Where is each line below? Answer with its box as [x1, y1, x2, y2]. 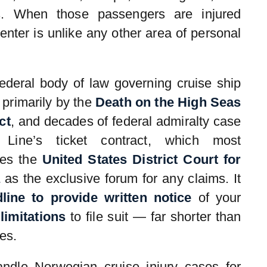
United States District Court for [42, 152, 241, 167]
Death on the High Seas [95, 95, 241, 110]
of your [191, 190, 241, 206]
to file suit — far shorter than [66, 209, 241, 225]
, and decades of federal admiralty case [10, 114, 241, 129]
